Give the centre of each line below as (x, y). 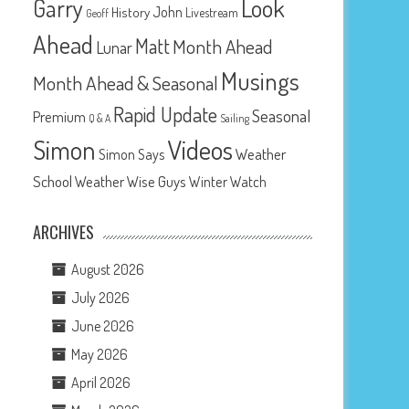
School (53, 180)
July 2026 (101, 297)
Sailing (235, 118)
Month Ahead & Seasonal (126, 82)
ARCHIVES (64, 231)
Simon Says (132, 154)
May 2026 (100, 354)
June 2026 (103, 325)
